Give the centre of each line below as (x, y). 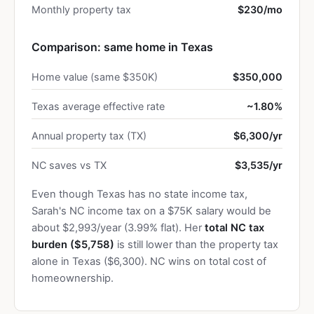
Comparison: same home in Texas (122, 47)
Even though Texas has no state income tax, (139, 194)
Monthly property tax (81, 9)
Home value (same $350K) (95, 77)
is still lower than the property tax (196, 245)
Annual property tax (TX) (89, 136)
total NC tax (234, 228)
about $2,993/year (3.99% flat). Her (118, 228)
